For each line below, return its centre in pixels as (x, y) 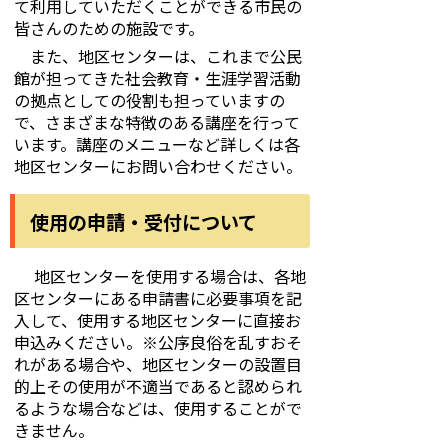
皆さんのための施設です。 (109, 28)
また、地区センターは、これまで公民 (158, 56)
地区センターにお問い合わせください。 (158, 166)
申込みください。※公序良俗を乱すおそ (158, 342)
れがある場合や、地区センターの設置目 (158, 364)
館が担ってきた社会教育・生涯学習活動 (157, 78)
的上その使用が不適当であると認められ (158, 386)
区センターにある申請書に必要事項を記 (158, 298)
